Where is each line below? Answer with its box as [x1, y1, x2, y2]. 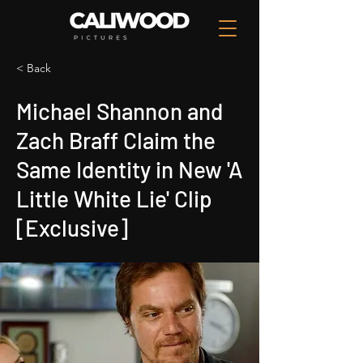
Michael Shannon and [16, 97, 223, 125]
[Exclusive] [16, 214, 128, 241]
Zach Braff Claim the [16, 126, 216, 154]
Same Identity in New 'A [16, 156, 243, 183]
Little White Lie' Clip [16, 185, 211, 212]
